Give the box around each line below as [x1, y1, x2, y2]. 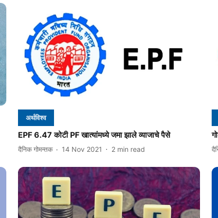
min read [117, 145, 145, 154]
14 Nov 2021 [61, 145, 102, 154]
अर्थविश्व [25, 113, 46, 122]
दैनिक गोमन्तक [18, 145, 53, 154]
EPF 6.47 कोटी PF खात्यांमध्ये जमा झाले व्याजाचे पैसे [18, 129, 170, 140]
